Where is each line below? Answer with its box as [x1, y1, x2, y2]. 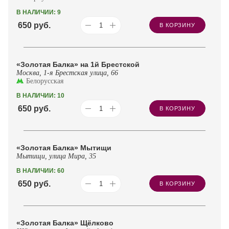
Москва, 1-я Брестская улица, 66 [16, 68, 118, 77]
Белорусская [26, 77, 63, 85]
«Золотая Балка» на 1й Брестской [16, 60, 140, 68]
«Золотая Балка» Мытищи [16, 143, 111, 152]
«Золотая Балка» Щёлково [16, 218, 113, 227]
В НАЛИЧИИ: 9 [16, 8, 61, 16]
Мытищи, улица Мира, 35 [16, 152, 96, 160]
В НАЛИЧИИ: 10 [16, 91, 64, 99]
